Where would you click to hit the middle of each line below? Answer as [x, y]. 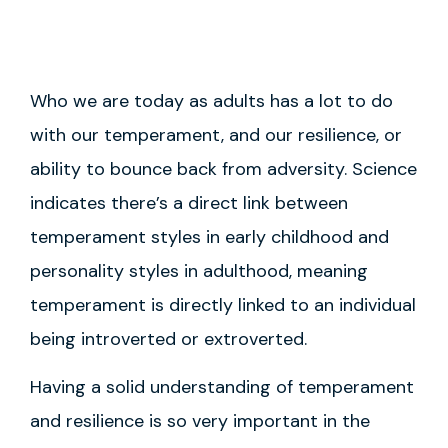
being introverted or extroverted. [168, 338]
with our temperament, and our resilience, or [216, 134]
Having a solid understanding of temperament [222, 387]
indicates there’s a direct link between [189, 202]
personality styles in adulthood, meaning [199, 270]
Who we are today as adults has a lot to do [211, 100]
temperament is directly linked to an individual [223, 304]
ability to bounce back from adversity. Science [223, 168]
